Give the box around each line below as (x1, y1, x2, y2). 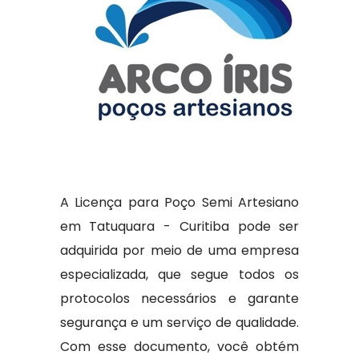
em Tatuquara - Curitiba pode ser (59, 217, 300, 236)
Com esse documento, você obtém (59, 337, 300, 356)
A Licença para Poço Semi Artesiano (59, 193, 300, 212)
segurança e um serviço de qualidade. (59, 313, 300, 332)
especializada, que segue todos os (59, 265, 300, 284)
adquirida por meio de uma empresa (59, 241, 300, 260)
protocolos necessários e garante (59, 289, 300, 308)
